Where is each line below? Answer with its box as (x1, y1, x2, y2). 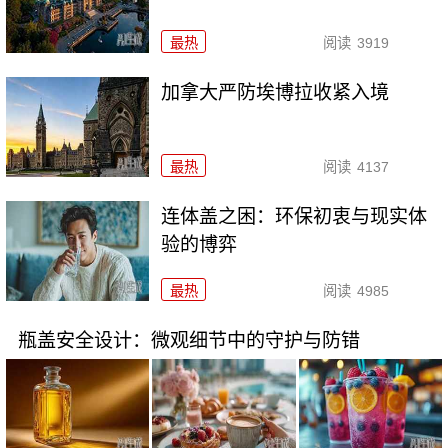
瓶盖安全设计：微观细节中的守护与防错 (17, 329, 360, 351)
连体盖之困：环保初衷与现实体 (161, 205, 428, 227)
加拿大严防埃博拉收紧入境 (161, 82, 390, 104)
